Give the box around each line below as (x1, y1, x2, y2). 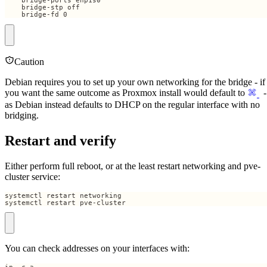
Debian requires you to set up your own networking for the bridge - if (5, 76, 265, 87)
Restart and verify (5, 132, 116, 148)
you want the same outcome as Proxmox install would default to (5, 87, 247, 98)
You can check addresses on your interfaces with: (5, 243, 190, 254)
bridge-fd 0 (5, 11, 67, 18)
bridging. (5, 110, 39, 120)
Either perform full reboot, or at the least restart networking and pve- (5, 160, 260, 171)
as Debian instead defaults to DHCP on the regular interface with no (5, 99, 260, 110)
